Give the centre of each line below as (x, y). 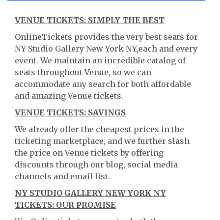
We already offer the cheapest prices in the (99, 129)
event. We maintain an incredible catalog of (100, 60)
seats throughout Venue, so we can (83, 72)
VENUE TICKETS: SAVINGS (70, 112)
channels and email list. (62, 176)
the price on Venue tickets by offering (89, 153)
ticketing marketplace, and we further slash (102, 141)
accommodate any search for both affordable (103, 84)
